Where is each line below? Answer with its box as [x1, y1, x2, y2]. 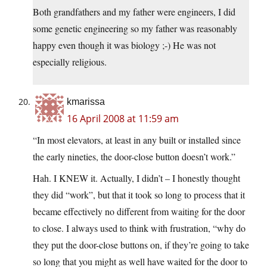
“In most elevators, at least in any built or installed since [33, 133, 241, 147]
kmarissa [67, 97, 105, 107]
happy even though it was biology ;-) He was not [33, 39, 216, 52]
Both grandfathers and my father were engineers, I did [33, 5, 235, 18]
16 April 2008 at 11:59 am [67, 112, 179, 126]
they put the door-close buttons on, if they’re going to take [33, 238, 249, 252]
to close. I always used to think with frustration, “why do [33, 222, 246, 235]
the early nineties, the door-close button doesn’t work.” [33, 150, 235, 163]
